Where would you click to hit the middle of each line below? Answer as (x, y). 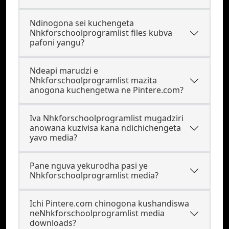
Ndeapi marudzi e (64, 71)
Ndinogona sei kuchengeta (82, 23)
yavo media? (53, 138)
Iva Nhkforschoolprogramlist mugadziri (107, 118)
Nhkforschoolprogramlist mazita (93, 80)
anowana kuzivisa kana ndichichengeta (105, 128)
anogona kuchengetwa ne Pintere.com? (107, 90)
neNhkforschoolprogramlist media (97, 213)
